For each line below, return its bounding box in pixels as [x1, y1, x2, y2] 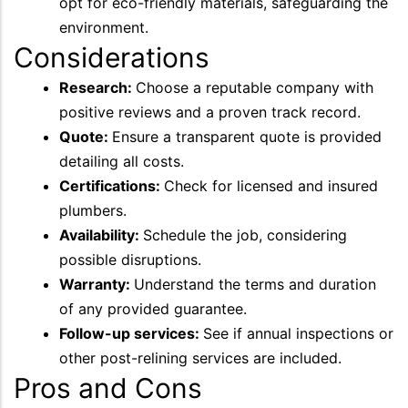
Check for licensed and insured [164, 176, 378, 195]
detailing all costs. [59, 151, 184, 170]
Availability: [59, 225, 143, 244]
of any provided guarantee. [59, 299, 247, 318]
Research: [59, 77, 136, 97]
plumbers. [59, 200, 127, 219]
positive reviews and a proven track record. [59, 102, 361, 121]
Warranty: [59, 274, 134, 293]
